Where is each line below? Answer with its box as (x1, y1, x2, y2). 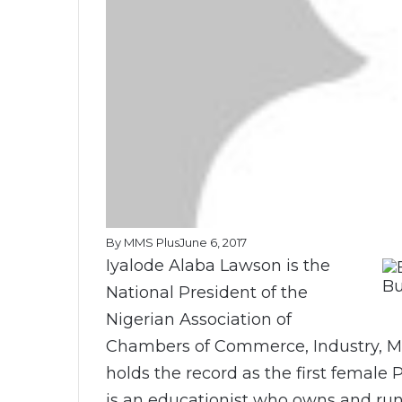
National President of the (106, 283, 308, 302)
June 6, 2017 (179, 235, 247, 249)
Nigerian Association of (106, 310, 292, 329)
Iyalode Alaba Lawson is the (106, 256, 330, 275)
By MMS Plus (106, 235, 179, 249)
